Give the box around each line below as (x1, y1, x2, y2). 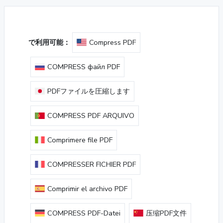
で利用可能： (28, 37, 70, 47)
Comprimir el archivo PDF (47, 183, 127, 194)
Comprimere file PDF (47, 134, 112, 145)
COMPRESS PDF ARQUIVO (47, 110, 134, 120)
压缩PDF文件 (146, 208, 187, 218)
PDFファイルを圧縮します (47, 86, 130, 96)
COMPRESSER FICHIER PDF (47, 159, 136, 169)
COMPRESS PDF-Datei (47, 208, 120, 218)
